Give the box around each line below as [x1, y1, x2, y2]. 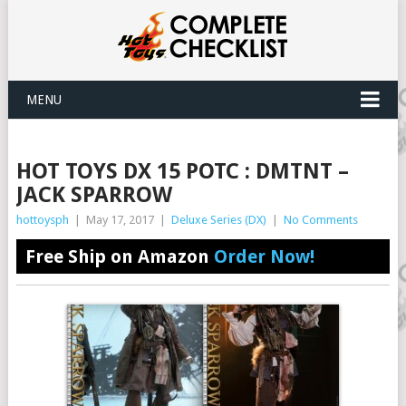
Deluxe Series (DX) [170, 213, 266, 227]
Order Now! [213, 246, 314, 267]
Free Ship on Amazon [24, 246, 214, 267]
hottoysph [15, 213, 69, 227]
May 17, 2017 [85, 213, 154, 227]
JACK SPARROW [15, 182, 172, 208]
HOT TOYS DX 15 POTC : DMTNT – [15, 159, 349, 184]
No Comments [283, 213, 358, 227]
